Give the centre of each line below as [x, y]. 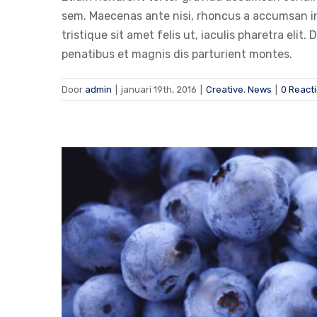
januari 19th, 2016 [159, 89]
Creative [225, 89]
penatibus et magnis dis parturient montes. [177, 54]
